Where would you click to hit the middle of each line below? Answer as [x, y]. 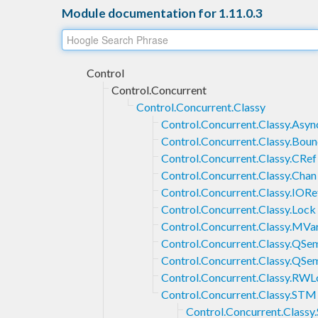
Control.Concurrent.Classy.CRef [239, 158]
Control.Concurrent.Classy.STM [239, 294]
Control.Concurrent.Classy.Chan [239, 175]
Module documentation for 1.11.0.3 [162, 13]
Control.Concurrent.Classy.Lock [238, 209]
